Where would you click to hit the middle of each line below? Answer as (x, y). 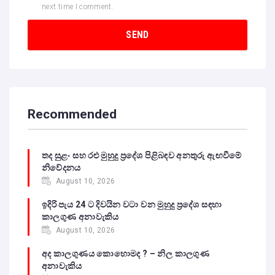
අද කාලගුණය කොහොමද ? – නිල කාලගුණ (126, 253)
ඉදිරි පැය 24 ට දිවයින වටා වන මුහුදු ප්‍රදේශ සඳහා (132, 204)
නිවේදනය (61, 167)
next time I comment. (78, 7)
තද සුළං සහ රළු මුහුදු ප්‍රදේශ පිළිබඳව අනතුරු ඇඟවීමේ (143, 155)
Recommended (72, 114)
